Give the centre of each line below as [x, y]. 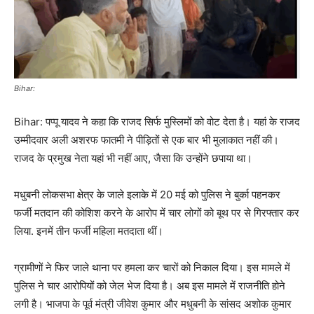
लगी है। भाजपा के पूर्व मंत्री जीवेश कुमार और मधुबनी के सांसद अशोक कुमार [153, 304]
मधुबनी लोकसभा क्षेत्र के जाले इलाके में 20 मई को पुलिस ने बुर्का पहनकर [147, 195]
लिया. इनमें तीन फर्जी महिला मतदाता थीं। [89, 231]
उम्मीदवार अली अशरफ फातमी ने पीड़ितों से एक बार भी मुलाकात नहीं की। [146, 140]
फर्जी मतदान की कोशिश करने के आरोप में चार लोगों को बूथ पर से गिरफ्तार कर [157, 213]
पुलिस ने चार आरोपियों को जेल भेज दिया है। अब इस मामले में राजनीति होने [150, 286]
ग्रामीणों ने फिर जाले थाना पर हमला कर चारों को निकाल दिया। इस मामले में [152, 268]
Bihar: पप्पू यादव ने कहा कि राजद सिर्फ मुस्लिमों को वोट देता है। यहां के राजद [157, 122]
